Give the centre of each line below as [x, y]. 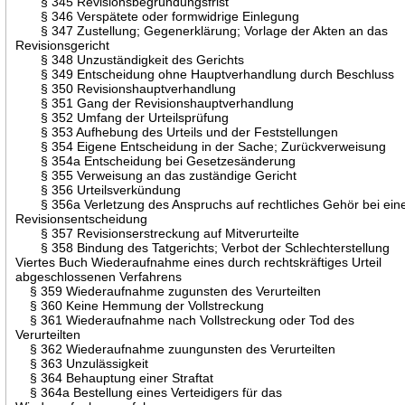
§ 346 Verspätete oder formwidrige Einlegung [158, 16]
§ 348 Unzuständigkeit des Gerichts [130, 59]
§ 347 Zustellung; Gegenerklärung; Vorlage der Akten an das [202, 30]
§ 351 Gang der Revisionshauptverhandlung [155, 103]
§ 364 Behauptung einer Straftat [115, 377]
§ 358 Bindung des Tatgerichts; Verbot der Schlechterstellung [203, 247]
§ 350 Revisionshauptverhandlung [126, 88]
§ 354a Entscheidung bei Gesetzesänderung [156, 160]
